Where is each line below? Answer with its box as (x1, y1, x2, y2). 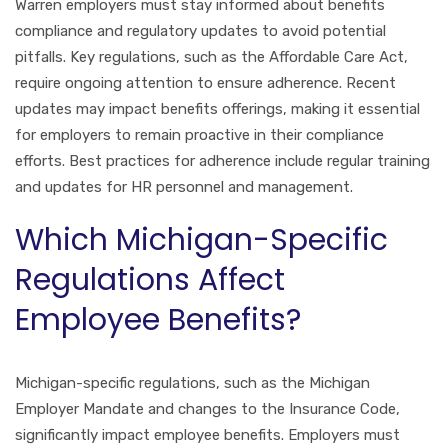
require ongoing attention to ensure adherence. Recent (15, 73, 396, 92)
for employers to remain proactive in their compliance (15, 125, 384, 144)
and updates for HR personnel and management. (15, 177, 353, 196)
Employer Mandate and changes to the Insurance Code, (15, 399, 400, 418)
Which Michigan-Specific (15, 218, 388, 261)
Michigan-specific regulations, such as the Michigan (15, 373, 370, 392)
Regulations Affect (15, 258, 285, 301)
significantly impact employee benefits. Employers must (15, 425, 400, 444)
